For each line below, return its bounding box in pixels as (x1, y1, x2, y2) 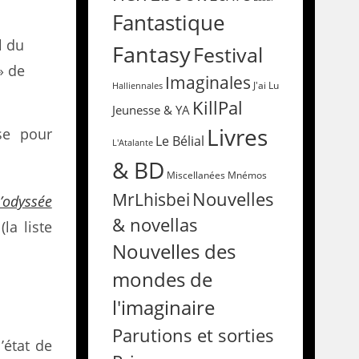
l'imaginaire (111, 295, 215, 321)
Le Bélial (155, 132, 204, 150)
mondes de (111, 267, 212, 292)
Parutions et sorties (111, 323, 274, 347)
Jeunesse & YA (111, 102, 190, 118)
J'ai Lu (252, 79, 279, 91)
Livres (206, 122, 268, 152)
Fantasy (111, 39, 191, 69)
